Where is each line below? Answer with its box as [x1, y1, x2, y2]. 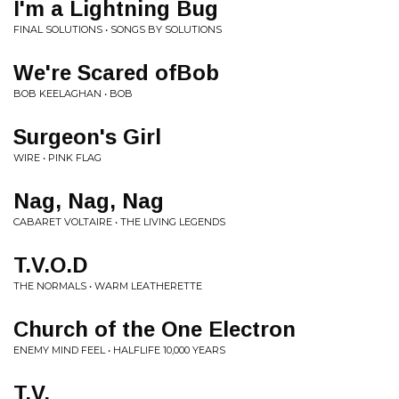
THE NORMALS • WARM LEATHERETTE [13, 280, 202, 292]
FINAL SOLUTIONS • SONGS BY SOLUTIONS [13, 23, 222, 36]
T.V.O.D [13, 253, 87, 277]
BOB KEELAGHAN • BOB [13, 87, 133, 100]
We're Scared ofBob [13, 61, 219, 85]
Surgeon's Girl [13, 125, 161, 149]
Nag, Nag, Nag [13, 189, 164, 213]
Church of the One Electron [13, 317, 296, 341]
